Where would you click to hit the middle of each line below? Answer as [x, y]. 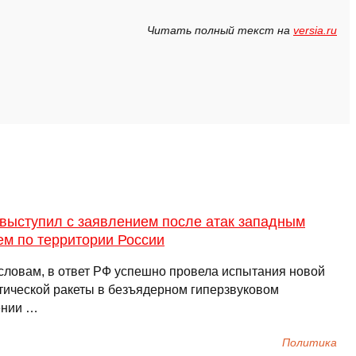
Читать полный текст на [220, 31]
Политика [310, 343]
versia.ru [315, 31]
